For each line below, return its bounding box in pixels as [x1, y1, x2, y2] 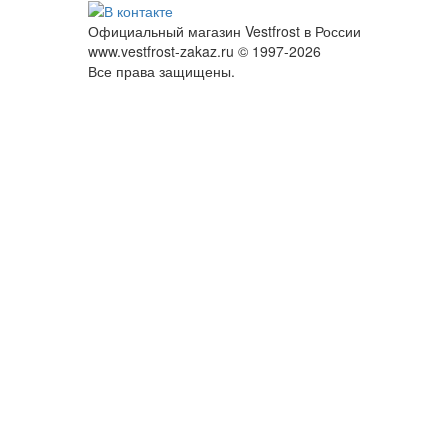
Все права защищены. [88, 60, 235, 81]
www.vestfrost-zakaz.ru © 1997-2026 [88, 40, 321, 61]
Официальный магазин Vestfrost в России [88, 20, 361, 41]
